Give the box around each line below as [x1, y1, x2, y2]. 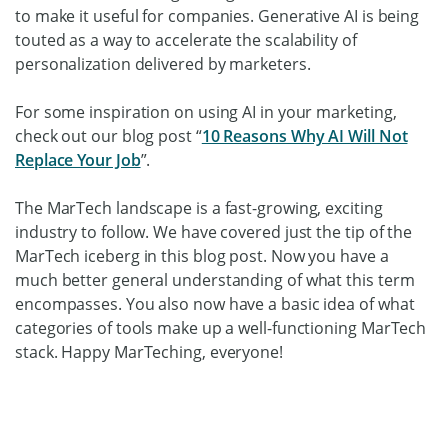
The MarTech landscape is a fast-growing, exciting [15, 196, 383, 219]
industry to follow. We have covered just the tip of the [15, 220, 413, 243]
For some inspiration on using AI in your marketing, [15, 100, 397, 123]
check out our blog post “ [15, 124, 202, 147]
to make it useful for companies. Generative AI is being [15, 4, 420, 27]
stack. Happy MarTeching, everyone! [15, 340, 283, 363]
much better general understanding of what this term [15, 268, 415, 291]
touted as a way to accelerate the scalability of [15, 28, 357, 51]
